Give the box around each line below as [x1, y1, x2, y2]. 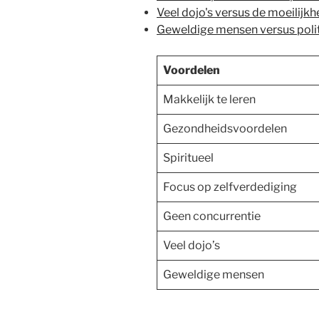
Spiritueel [163, 150, 214, 164]
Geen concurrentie [163, 209, 261, 223]
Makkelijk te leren [163, 92, 256, 106]
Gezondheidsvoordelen [163, 121, 287, 135]
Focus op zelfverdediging [163, 179, 297, 194]
